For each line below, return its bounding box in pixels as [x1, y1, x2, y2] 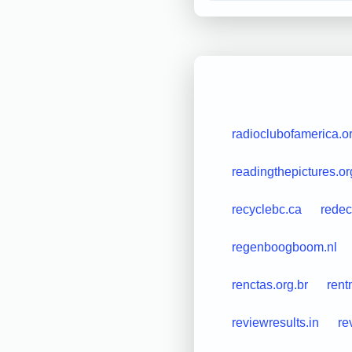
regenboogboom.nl [231, 240, 337, 254]
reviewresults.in [231, 315, 319, 329]
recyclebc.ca [231, 202, 302, 216]
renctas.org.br [231, 277, 308, 291]
